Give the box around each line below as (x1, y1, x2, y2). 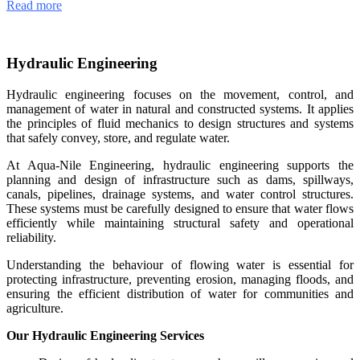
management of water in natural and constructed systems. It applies (6, 102, 354, 117)
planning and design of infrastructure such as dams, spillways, (6, 173, 354, 187)
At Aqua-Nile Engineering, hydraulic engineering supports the (6, 158, 354, 173)
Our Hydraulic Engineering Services (6, 329, 204, 343)
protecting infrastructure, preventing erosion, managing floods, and (6, 272, 354, 287)
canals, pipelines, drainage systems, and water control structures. (6, 187, 354, 202)
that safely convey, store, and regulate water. (6, 131, 230, 145)
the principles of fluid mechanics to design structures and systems (6, 117, 354, 131)
